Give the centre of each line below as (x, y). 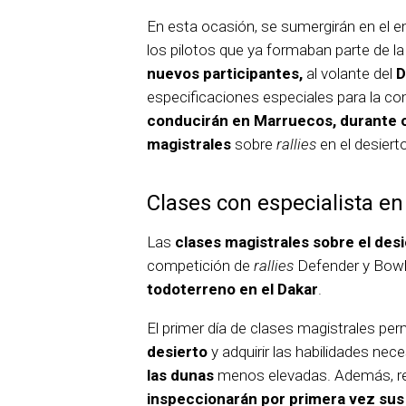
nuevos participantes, (225, 74)
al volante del (349, 74)
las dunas (180, 376)
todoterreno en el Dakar (232, 290)
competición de (200, 266)
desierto (177, 352)
